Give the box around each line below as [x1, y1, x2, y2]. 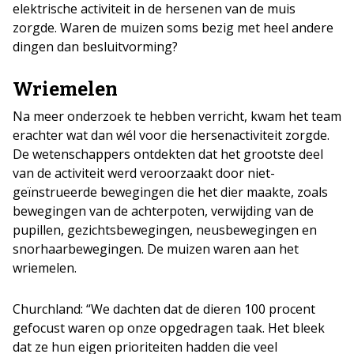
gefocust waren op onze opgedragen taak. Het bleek [13, 319, 325, 337]
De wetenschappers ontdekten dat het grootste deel [13, 145, 323, 163]
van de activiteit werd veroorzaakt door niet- [13, 164, 275, 182]
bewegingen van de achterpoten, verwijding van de [13, 202, 314, 220]
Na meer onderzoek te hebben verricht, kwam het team [13, 107, 341, 125]
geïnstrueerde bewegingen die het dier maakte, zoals [13, 183, 328, 201]
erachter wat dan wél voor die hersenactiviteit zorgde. [13, 126, 330, 144]
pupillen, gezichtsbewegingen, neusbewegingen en [13, 221, 317, 239]
